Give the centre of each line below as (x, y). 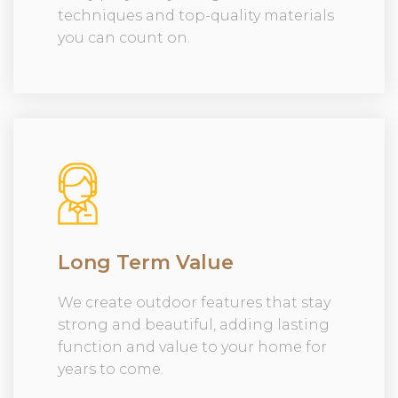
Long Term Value (146, 262)
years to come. (111, 369)
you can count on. (124, 37)
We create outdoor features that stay (194, 302)
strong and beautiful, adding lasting (194, 324)
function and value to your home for (192, 346)
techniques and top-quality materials (196, 15)
